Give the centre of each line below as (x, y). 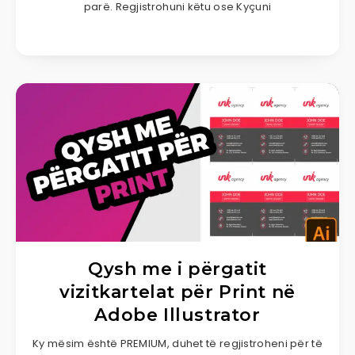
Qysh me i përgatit (177, 269)
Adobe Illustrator (177, 315)
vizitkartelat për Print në (177, 292)
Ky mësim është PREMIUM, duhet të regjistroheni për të (177, 343)
